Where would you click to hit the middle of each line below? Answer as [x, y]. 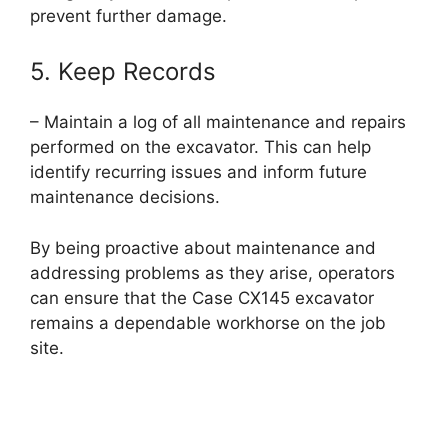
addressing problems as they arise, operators [212, 272]
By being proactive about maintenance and [203, 247]
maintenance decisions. [125, 197]
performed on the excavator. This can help [200, 147]
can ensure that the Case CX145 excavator [202, 297]
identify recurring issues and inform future [198, 172]
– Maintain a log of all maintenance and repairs [218, 122]
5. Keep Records [123, 72]
